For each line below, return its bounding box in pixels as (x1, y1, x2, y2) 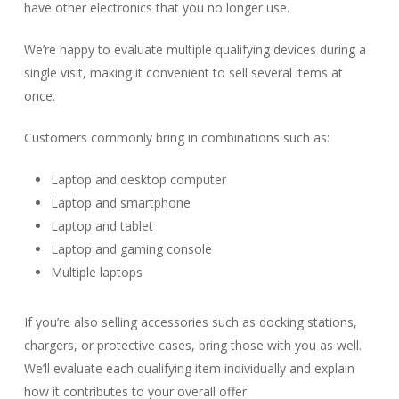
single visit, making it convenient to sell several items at (23, 64, 343, 81)
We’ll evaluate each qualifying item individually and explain (23, 360, 354, 377)
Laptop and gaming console (50, 240, 212, 257)
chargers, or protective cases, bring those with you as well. (23, 337, 362, 354)
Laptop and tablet (50, 217, 153, 234)
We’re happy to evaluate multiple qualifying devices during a (23, 41, 366, 58)
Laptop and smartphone (50, 194, 191, 211)
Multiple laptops (50, 264, 142, 281)
